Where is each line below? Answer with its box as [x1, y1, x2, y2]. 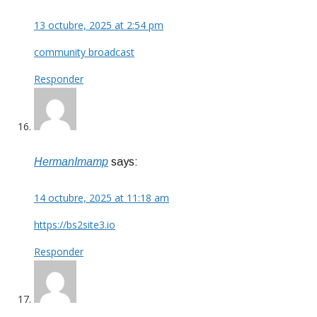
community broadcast [34, 45, 134, 59]
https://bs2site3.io [34, 218, 115, 232]
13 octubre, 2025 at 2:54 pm [34, 18, 163, 32]
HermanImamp [34, 156, 108, 168]
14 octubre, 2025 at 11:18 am [34, 191, 169, 205]
